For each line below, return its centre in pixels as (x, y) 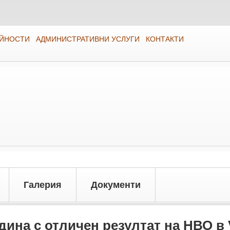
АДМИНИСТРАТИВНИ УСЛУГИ (88, 39)
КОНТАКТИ (165, 39)
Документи (116, 185)
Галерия (43, 185)
